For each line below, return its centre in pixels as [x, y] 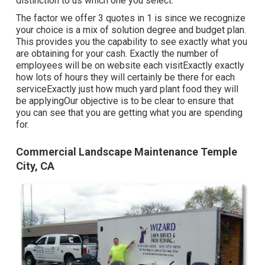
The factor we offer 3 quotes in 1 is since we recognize [130, 18]
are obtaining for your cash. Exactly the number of [117, 53]
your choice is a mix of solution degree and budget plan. [131, 30]
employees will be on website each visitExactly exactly [130, 65]
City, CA [35, 166]
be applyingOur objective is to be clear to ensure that [125, 101]
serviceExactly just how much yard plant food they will [127, 89]
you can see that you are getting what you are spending [129, 112]
